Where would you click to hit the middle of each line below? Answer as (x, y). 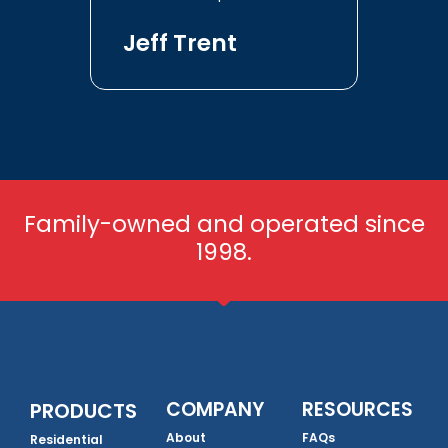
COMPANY (215, 410)
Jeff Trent (180, 43)
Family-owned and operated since (224, 224)
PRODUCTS (83, 411)
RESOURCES (357, 410)
